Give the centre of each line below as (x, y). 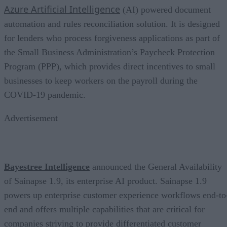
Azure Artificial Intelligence (62, 9)
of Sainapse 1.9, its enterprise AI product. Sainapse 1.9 (105, 181)
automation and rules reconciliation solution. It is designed (112, 24)
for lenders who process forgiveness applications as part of (112, 38)
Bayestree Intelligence (47, 166)
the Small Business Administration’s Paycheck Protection (109, 52)
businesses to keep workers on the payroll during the (101, 80)
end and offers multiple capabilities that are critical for (104, 209)
